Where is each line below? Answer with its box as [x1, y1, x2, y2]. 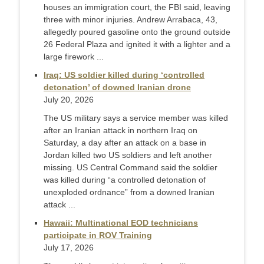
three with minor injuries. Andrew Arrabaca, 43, [44, 15, 217, 25]
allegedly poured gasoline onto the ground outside [44, 27, 230, 37]
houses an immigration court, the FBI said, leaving [44, 2, 230, 12]
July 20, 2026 [44, 95, 94, 105]
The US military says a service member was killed [44, 113, 228, 123]
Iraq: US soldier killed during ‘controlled [44, 70, 204, 80]
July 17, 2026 [44, 243, 94, 253]
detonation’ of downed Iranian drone [44, 82, 191, 93]
